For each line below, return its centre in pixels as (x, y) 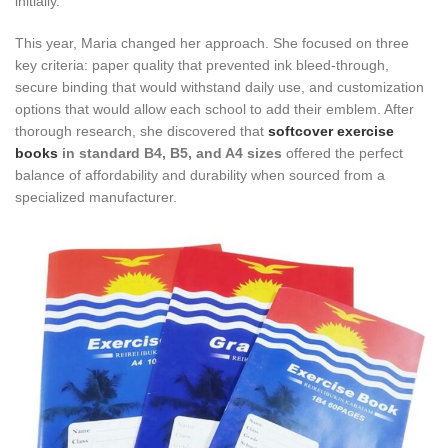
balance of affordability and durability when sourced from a (200, 175)
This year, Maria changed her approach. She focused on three (212, 43)
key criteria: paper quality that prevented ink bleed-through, (202, 65)
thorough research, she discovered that (141, 131)
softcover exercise (331, 131)
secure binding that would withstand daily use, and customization (219, 87)
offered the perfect (342, 153)
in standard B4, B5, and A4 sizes (170, 153)
